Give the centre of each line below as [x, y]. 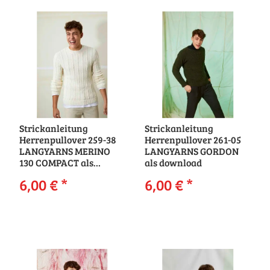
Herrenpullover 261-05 [193, 140]
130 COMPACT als [56, 163]
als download [173, 163]
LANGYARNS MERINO [64, 151]
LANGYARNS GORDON [191, 151]
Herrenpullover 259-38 [67, 140]
